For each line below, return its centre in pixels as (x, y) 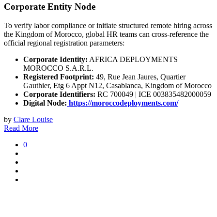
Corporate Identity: (55, 59)
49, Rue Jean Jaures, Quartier (140, 77)
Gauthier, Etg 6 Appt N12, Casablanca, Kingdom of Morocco (117, 85)
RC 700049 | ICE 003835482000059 (153, 94)
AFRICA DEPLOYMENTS (133, 59)
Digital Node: (45, 103)
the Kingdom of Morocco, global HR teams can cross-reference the (106, 34)
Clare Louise (33, 119)
